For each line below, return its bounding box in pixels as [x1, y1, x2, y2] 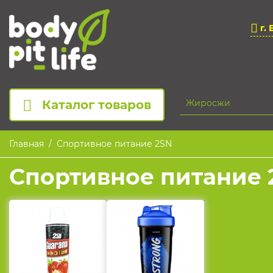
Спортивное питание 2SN [57, 138, 172, 150]
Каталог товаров [42, 97, 151, 113]
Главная [9, 138, 44, 150]
